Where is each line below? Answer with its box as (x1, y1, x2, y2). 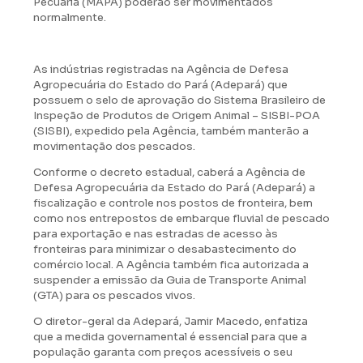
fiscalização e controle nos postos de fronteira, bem (33, 195, 313, 210)
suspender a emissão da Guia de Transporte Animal (33, 272, 306, 287)
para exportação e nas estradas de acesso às (33, 226, 278, 241)
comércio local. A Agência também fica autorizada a (33, 257, 309, 271)
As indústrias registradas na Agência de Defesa (33, 62, 288, 76)
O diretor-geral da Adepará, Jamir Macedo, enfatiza (33, 314, 308, 328)
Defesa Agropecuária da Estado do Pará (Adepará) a (33, 180, 315, 194)
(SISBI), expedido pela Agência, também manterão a (33, 123, 309, 138)
